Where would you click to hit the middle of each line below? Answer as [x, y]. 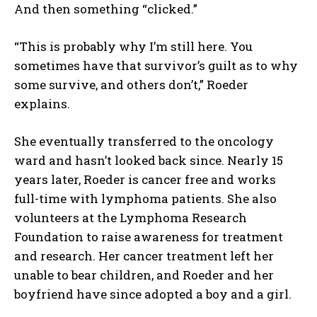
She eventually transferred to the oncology [144, 142]
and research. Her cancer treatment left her [144, 256]
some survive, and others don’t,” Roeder [131, 85]
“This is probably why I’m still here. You [133, 47]
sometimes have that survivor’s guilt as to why [156, 66]
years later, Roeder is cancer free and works [145, 180]
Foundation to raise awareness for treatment [149, 237]
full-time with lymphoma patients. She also [145, 199]
